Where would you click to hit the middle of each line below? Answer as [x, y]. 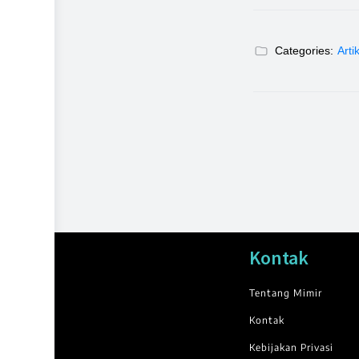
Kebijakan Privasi [291, 348]
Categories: [304, 51]
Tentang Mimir [285, 293]
